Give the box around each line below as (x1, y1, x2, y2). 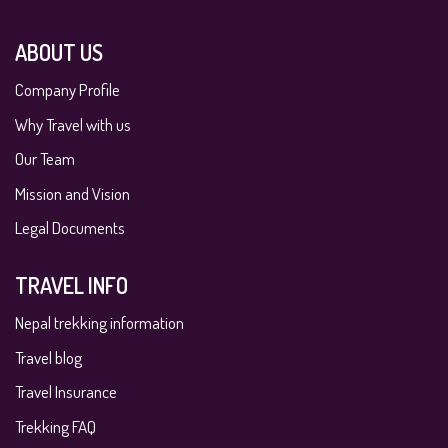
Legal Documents (15, 217, 125, 239)
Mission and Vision (15, 182, 130, 204)
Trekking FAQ (15, 415, 96, 437)
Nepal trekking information (15, 311, 184, 333)
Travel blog (15, 346, 82, 368)
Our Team (15, 148, 75, 170)
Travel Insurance (15, 381, 117, 403)
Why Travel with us (15, 113, 131, 135)
